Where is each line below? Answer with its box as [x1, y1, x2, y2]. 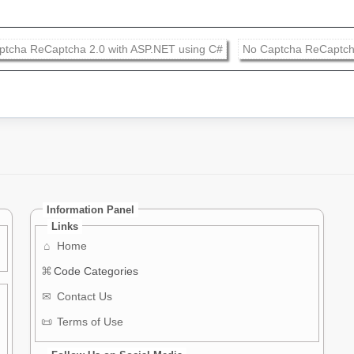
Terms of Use [54, 315, 124, 328]
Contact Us [54, 290, 113, 303]
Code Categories [54, 265, 139, 277]
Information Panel [47, 203, 135, 216]
